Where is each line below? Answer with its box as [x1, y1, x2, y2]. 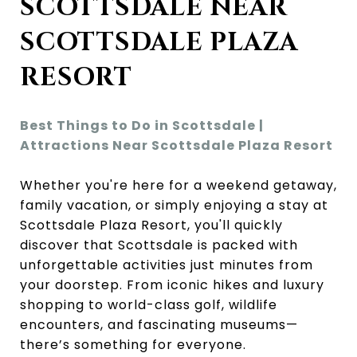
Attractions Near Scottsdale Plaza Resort [20, 135, 333, 155]
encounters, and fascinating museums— [20, 315, 298, 334]
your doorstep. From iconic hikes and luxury [20, 275, 324, 294]
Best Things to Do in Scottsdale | [20, 116, 264, 135]
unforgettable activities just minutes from [20, 255, 313, 274]
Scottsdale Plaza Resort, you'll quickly [20, 215, 283, 234]
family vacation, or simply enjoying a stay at [20, 195, 328, 214]
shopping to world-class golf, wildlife [20, 295, 277, 314]
